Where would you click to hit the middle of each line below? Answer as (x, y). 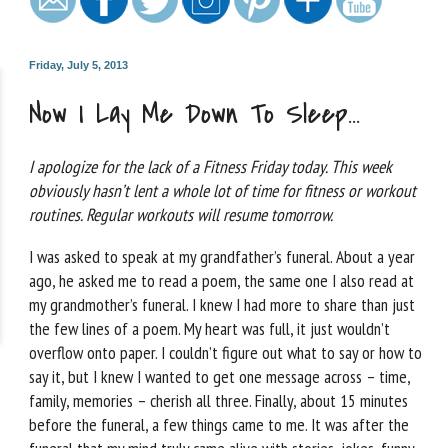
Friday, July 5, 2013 (78, 65)
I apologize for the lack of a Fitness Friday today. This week (210, 167)
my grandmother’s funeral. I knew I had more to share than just (222, 305)
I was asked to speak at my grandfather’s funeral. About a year (222, 257)
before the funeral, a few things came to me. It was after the (219, 425)
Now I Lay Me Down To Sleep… (194, 113)
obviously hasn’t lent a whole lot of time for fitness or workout (222, 191)
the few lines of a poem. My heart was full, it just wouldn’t (209, 329)
